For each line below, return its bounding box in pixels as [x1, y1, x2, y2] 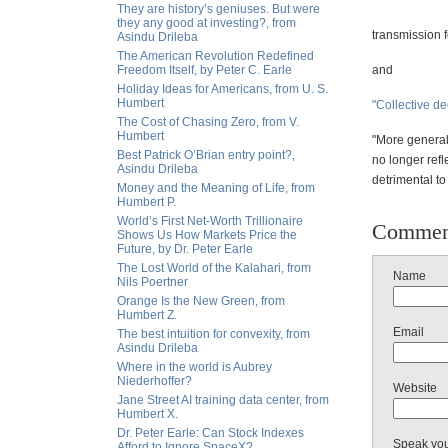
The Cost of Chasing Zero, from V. [117, 115, 299, 129]
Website [393, 381, 437, 395]
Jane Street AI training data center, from [117, 393, 329, 407]
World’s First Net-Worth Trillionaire [117, 214, 303, 228]
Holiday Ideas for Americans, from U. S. [117, 82, 328, 96]
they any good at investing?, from [117, 16, 296, 30]
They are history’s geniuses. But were [117, 2, 320, 16]
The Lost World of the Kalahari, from [117, 261, 311, 275]
